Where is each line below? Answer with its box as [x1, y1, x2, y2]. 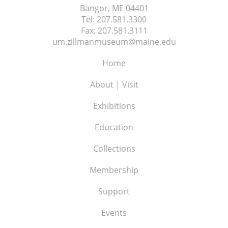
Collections [93, 142, 135, 154]
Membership [90, 164, 138, 176]
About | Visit [90, 78, 138, 90]
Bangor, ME [79, 2, 124, 14]
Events [101, 207, 127, 218]
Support [98, 185, 130, 197]
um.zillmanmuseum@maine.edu [52, 36, 176, 47]
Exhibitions [93, 100, 135, 111]
